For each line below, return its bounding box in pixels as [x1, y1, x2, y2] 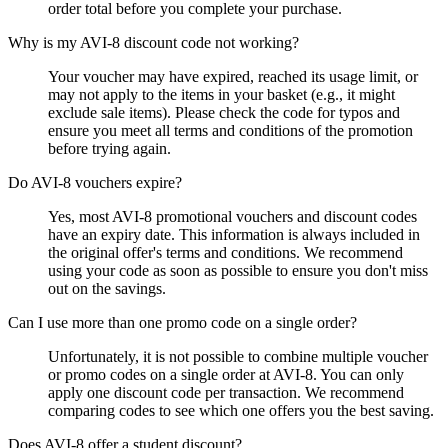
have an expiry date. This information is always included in [48, 225, 420, 243]
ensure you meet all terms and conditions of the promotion [48, 121, 413, 139]
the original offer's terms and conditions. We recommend [48, 243, 403, 261]
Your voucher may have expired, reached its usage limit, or [48, 67, 418, 85]
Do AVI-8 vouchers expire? [8, 173, 182, 191]
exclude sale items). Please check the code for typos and [48, 103, 400, 121]
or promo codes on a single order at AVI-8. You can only [48, 365, 404, 383]
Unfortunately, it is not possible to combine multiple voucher [48, 347, 428, 365]
